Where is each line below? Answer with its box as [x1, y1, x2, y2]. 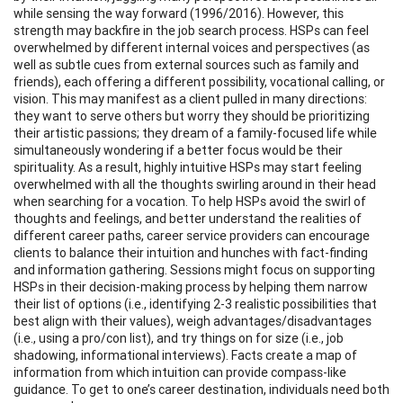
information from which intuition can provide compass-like [13, 363, 346, 381]
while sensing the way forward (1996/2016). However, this [13, 4, 344, 22]
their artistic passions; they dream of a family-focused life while [13, 124, 377, 141]
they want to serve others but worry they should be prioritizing [13, 107, 370, 124]
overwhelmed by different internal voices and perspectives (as [13, 39, 370, 56]
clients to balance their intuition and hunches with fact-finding [13, 244, 368, 261]
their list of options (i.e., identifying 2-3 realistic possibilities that [13, 295, 377, 312]
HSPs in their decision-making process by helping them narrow [13, 278, 368, 295]
